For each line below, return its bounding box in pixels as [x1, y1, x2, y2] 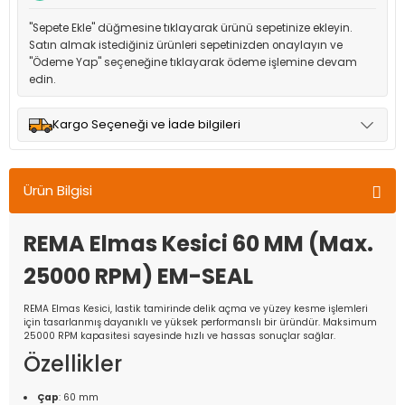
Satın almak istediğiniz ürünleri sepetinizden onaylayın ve [29, 38, 343, 52]
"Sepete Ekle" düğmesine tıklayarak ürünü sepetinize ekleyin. [29, 21, 353, 35]
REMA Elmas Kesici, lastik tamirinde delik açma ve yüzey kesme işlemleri [24, 302, 368, 316]
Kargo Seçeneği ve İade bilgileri [52, 117, 240, 132]
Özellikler [24, 349, 122, 379]
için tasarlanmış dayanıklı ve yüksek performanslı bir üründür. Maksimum [24, 316, 377, 329]
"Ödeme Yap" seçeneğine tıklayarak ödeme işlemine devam [29, 55, 357, 70]
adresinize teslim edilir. [29, 188, 154, 202]
